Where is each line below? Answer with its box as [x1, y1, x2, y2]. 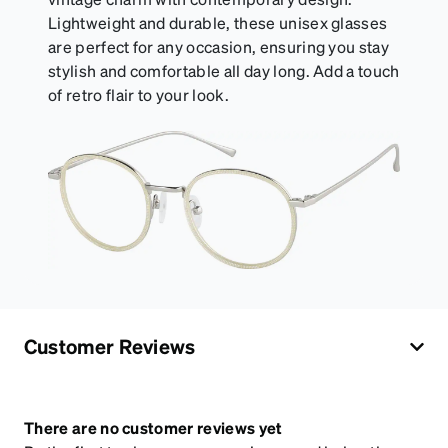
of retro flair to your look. [48, 83, 229, 105]
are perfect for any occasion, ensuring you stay [48, 35, 390, 57]
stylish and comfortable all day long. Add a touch [48, 59, 400, 81]
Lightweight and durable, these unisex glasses [48, 11, 388, 33]
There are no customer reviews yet [24, 417, 283, 439]
